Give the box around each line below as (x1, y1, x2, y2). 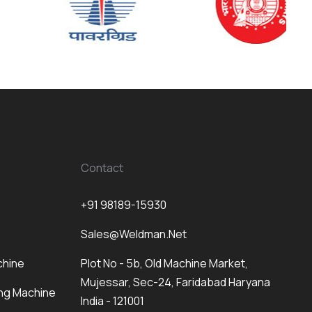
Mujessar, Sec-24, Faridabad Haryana (80, 274, 270, 290)
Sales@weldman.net (80, 226, 187, 242)
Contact (80, 160, 123, 176)
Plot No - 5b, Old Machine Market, (80, 255, 248, 271)
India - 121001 (80, 292, 144, 309)
